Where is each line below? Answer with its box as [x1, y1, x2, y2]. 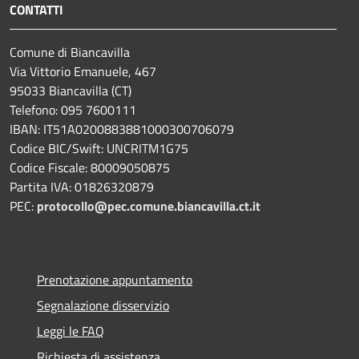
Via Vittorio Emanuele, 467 [10, 61, 156, 81]
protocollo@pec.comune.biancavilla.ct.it [37, 196, 260, 216]
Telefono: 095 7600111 [10, 99, 136, 119]
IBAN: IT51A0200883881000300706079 [10, 119, 234, 139]
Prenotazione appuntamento [37, 269, 192, 289]
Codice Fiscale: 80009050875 [10, 157, 170, 177]
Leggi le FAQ [37, 321, 104, 341]
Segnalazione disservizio [37, 295, 169, 315]
